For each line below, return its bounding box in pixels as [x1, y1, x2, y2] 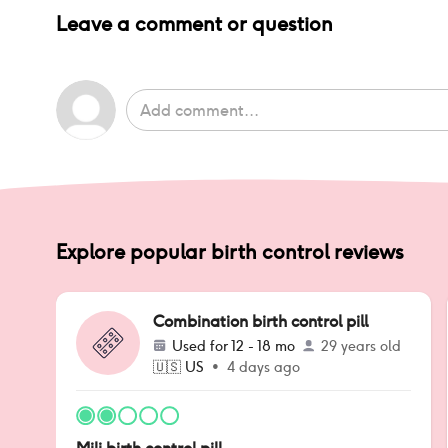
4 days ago [227, 358, 300, 376]
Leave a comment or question [56, 11, 333, 37]
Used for [172, 337, 231, 355]
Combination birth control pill [153, 311, 368, 332]
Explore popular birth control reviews [56, 239, 404, 265]
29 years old [321, 337, 401, 355]
